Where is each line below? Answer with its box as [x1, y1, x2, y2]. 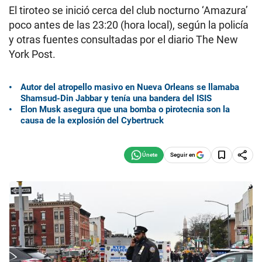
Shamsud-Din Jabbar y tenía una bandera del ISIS [20, 92, 212, 104]
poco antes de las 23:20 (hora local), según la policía [9, 19, 249, 31]
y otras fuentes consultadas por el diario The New [9, 33, 238, 46]
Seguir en [170, 151, 195, 158]
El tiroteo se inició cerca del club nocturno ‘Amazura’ [9, 4, 248, 16]
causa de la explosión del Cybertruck [20, 115, 164, 126]
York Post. [9, 48, 56, 60]
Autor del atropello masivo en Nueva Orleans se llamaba [20, 81, 239, 92]
